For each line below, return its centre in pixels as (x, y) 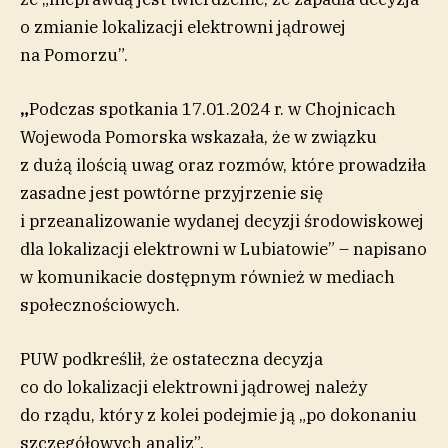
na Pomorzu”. (74, 54)
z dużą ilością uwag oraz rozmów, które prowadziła (223, 164)
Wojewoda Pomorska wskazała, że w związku (198, 136)
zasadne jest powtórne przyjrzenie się (171, 192)
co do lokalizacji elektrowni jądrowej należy (193, 386)
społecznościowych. (100, 304)
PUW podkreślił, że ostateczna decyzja (171, 358)
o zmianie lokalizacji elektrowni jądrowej (183, 26)
